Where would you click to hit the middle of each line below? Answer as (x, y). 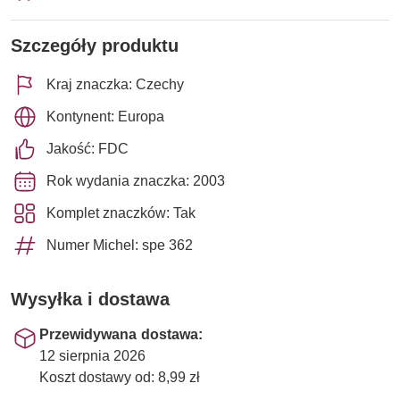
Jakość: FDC (87, 148)
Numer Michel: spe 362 (120, 245)
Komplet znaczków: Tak (121, 212)
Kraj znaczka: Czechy (115, 84)
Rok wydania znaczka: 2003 (136, 180)
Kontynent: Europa (105, 116)
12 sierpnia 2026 (92, 355)
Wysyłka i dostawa (90, 299)
